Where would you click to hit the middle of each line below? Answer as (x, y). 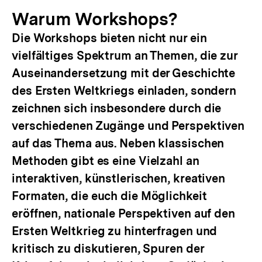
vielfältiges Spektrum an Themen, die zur (125, 56)
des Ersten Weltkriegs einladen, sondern (124, 91)
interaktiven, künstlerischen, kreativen (119, 178)
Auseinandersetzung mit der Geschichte (124, 73)
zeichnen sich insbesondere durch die (117, 108)
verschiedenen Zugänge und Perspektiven (128, 126)
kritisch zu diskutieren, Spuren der (108, 249)
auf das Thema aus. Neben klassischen (118, 143)
